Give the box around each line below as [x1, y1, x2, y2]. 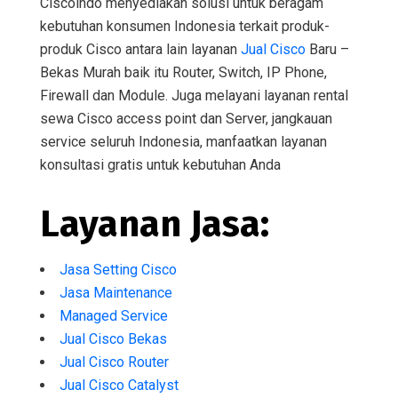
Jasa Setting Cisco [60, 260, 177, 278]
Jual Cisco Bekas [60, 330, 167, 347]
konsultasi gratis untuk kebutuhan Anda [40, 155, 281, 173]
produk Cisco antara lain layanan [40, 40, 241, 58]
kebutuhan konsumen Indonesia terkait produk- [40, 17, 330, 35]
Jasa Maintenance [60, 283, 172, 301]
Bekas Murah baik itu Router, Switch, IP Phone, [40, 63, 327, 81]
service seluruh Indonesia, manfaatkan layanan [40, 132, 327, 150]
